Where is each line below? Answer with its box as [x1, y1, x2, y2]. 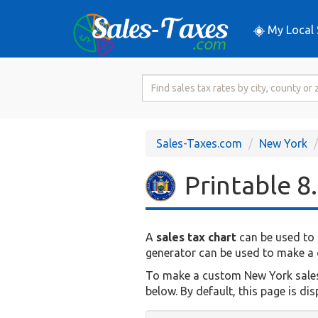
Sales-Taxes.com [156, 137, 242, 150]
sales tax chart [156, 231, 236, 244]
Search [141, 75, 179, 88]
